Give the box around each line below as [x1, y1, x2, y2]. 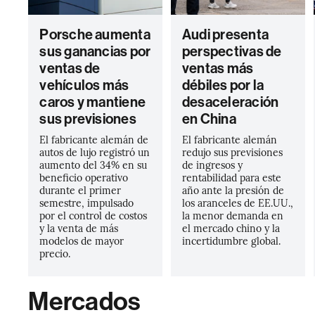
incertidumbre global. [181, 233, 281, 247]
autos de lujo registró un [39, 145, 150, 159]
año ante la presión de [181, 183, 284, 197]
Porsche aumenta [39, 26, 150, 43]
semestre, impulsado [39, 195, 134, 210]
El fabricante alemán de [39, 132, 149, 146]
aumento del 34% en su [39, 157, 148, 172]
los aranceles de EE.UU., [181, 195, 293, 210]
